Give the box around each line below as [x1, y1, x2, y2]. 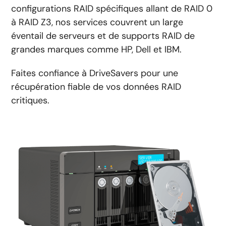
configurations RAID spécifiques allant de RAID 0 [11, 2, 213, 15]
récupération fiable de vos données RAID [11, 80, 182, 93]
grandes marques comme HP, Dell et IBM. [11, 43, 185, 55]
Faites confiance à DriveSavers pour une [11, 67, 179, 79]
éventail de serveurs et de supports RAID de [11, 29, 195, 42]
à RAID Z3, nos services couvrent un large [11, 16, 184, 28]
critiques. [11, 94, 50, 106]
